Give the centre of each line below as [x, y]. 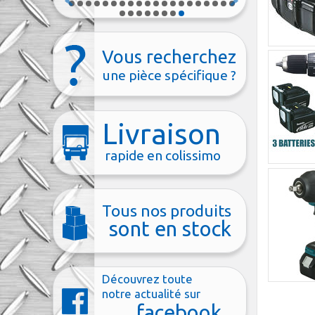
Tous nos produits [167, 210]
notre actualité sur [152, 293]
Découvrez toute [148, 278]
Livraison [162, 133]
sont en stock [171, 229]
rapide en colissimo [163, 155]
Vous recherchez [169, 56]
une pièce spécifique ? [170, 75]
